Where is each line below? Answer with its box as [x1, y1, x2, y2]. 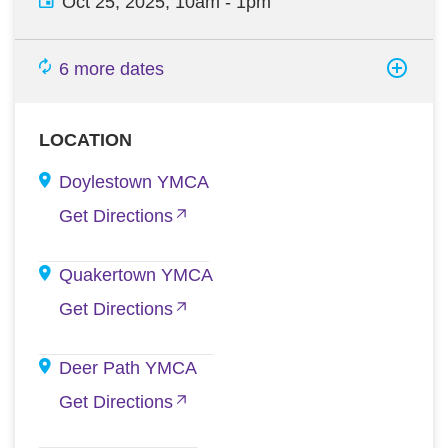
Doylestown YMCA [59, 172, 209, 192]
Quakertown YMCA [59, 265, 213, 285]
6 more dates [59, 59, 164, 79]
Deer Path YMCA [59, 358, 197, 378]
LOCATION [39, 130, 132, 150]
